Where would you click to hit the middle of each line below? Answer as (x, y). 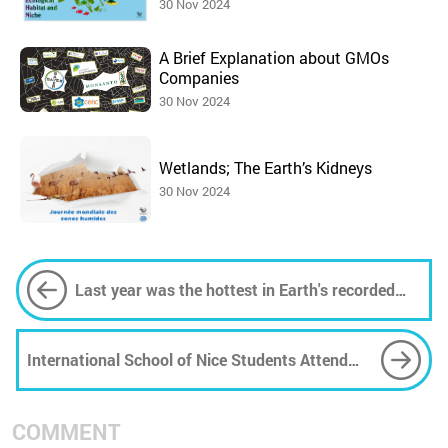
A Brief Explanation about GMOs (273, 57)
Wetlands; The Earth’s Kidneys (265, 167)
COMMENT (66, 431)
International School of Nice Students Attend (187, 359)
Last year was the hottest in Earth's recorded (235, 289)
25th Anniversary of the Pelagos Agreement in (191, 383)
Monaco (56, 407)
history (100, 313)
